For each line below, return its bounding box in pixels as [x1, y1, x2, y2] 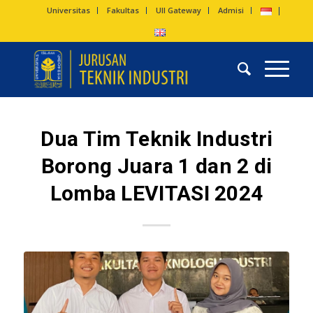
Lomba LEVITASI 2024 [50, 181, 263, 205]
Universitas [47, 5, 91, 15]
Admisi [218, 5, 245, 15]
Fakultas [107, 5, 140, 15]
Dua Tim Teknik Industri [40, 126, 273, 151]
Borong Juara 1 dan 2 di [41, 154, 272, 178]
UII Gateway [156, 5, 202, 15]
